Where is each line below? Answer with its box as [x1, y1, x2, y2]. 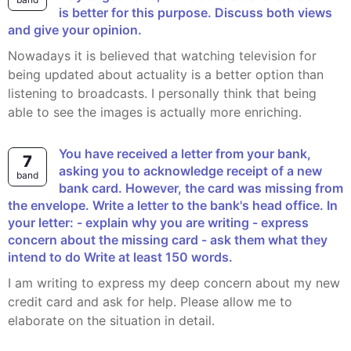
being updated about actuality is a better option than [8, 67, 324, 82]
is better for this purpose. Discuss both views [59, 5, 332, 20]
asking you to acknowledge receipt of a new [59, 163, 322, 179]
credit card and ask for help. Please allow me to [8, 294, 292, 309]
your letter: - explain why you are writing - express [8, 215, 309, 230]
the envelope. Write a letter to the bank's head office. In [8, 197, 338, 213]
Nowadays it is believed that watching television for [8, 48, 17, 63]
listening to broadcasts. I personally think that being [8, 85, 317, 101]
